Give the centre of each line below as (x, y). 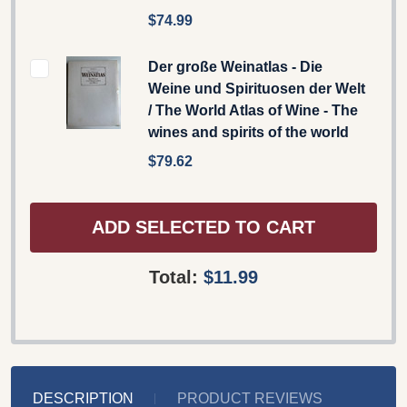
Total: (176, 277)
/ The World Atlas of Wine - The (253, 110)
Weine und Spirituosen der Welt (257, 88)
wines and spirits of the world (248, 132)
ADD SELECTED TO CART (203, 228)
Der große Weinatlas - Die (235, 66)
